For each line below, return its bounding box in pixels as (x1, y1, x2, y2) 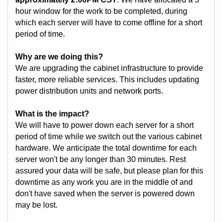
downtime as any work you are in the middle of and (15, 178, 193, 186)
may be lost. (15, 201, 59, 209)
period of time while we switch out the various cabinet (15, 132, 202, 141)
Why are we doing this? (15, 53, 103, 61)
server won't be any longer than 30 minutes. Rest (15, 155, 186, 164)
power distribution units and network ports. (15, 87, 163, 95)
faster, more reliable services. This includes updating (15, 75, 199, 84)
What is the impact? (15, 110, 89, 118)
